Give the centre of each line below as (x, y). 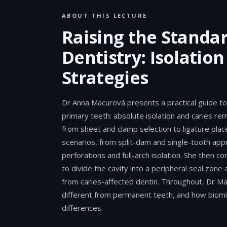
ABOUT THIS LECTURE (105, 15)
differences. (82, 208)
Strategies (105, 78)
